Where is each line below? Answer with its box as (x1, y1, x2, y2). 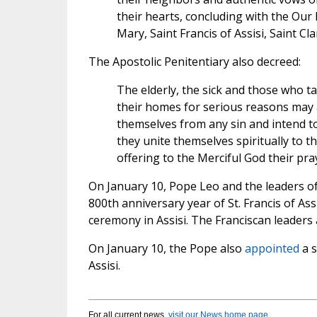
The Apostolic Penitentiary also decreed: (88, 54, 301, 70)
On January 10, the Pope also (88, 241, 245, 257)
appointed (244, 241, 299, 257)
